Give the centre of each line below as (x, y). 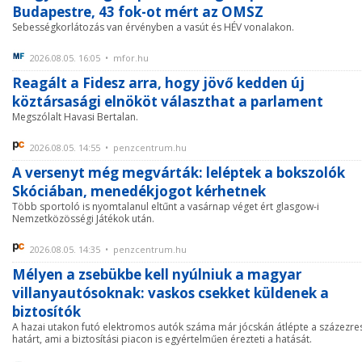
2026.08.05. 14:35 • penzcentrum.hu (108, 249)
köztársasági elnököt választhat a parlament (168, 101)
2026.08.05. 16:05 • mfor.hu (89, 58)
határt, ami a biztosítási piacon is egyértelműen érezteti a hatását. (162, 339)
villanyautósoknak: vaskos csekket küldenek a (170, 293)
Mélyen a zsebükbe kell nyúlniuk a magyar (157, 274)
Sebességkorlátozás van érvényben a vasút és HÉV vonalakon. (153, 27)
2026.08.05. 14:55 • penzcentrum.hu (108, 147)
